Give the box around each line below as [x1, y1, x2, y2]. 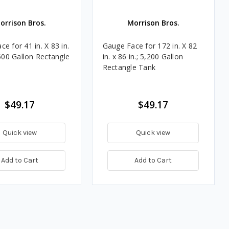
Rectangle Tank [102, 62, 155, 72]
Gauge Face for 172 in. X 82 [102, 40, 197, 51]
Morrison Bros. [127, 17, 179, 28]
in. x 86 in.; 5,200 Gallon [102, 51, 183, 61]
